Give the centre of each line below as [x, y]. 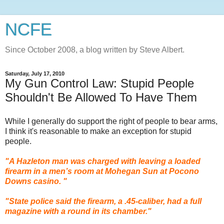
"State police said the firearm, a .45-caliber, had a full [103, 201]
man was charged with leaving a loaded [125, 161]
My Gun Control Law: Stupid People [99, 83]
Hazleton [33, 161]
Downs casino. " [36, 181]
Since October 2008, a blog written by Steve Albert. [95, 50]
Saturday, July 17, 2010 [35, 73]
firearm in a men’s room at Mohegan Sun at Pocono [102, 171]
